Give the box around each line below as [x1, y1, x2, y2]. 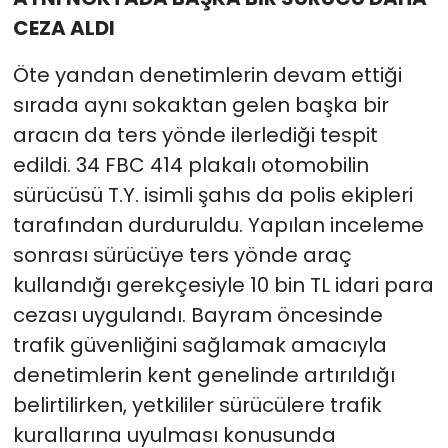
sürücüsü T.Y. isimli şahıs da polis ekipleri [12, 180, 413, 209]
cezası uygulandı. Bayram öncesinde [12, 300, 383, 329]
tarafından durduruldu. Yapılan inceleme [12, 210, 424, 239]
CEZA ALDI [12, 13, 115, 42]
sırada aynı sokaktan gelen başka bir [12, 90, 389, 119]
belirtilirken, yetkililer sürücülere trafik [12, 390, 382, 419]
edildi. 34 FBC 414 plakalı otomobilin [12, 150, 369, 179]
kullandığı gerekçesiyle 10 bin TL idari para [12, 270, 434, 299]
